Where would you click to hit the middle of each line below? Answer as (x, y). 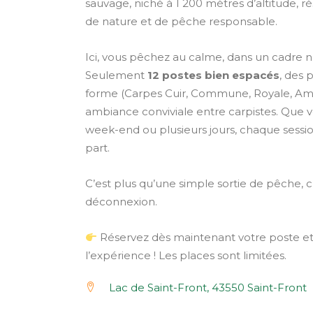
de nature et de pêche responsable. (181, 21)
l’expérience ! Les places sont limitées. (186, 255)
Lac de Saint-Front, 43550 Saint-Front (208, 287)
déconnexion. (121, 202)
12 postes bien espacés (213, 75)
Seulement (116, 75)
